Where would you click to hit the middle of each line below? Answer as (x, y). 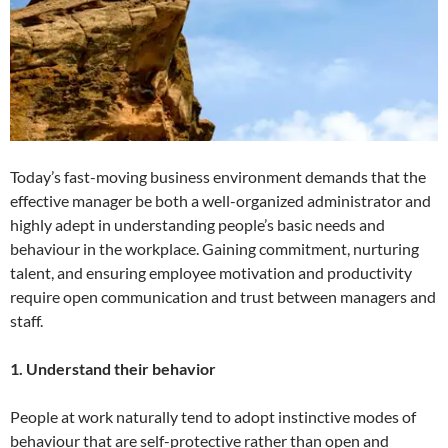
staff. (26, 320)
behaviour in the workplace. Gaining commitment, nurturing (214, 248)
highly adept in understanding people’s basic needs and (197, 224)
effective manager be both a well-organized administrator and (220, 200)
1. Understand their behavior (113, 368)
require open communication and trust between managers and (223, 296)
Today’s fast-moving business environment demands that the (218, 176)
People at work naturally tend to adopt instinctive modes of (213, 416)
